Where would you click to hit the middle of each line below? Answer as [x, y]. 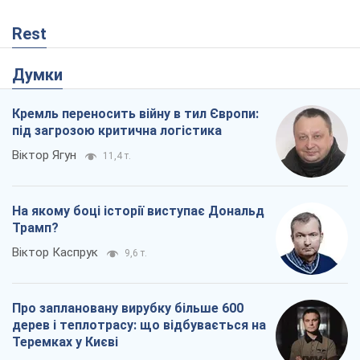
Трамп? [35, 228]
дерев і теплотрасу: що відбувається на [139, 325]
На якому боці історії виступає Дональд [138, 211]
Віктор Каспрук [55, 253]
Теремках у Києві [65, 342]
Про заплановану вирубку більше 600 [128, 309]
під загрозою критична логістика [117, 131]
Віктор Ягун [44, 155]
